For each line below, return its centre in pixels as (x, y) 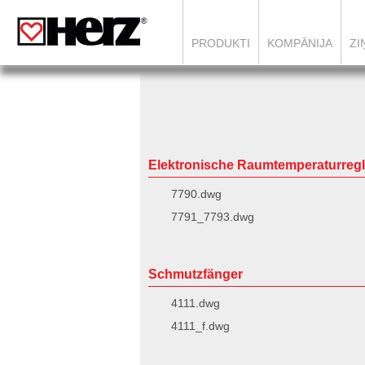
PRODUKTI (221, 43)
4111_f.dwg (200, 326)
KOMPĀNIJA (300, 43)
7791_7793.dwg (213, 217)
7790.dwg (196, 194)
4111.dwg (196, 303)
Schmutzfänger (196, 274)
